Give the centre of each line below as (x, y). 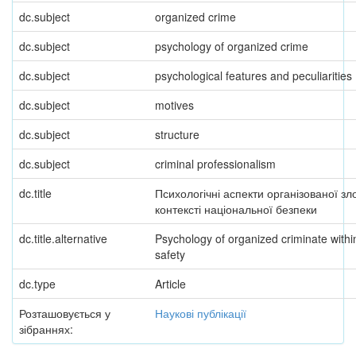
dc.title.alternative (63, 238)
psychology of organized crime (232, 46)
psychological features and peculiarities (253, 75)
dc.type (37, 284)
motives (174, 105)
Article (170, 284)
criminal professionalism (215, 164)
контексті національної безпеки (236, 209)
